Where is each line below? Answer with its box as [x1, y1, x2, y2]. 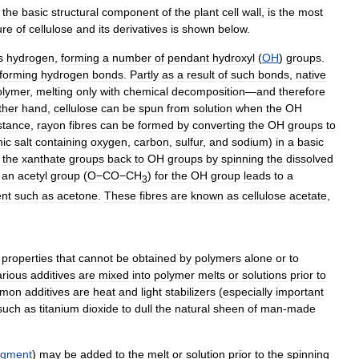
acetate [289, 189, 327, 203]
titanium [39, 302, 79, 316]
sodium [232, 135, 268, 149]
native [296, 68, 326, 82]
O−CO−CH [87, 169, 142, 183]
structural [51, 6, 99, 19]
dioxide [83, 302, 119, 316]
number [112, 51, 151, 65]
